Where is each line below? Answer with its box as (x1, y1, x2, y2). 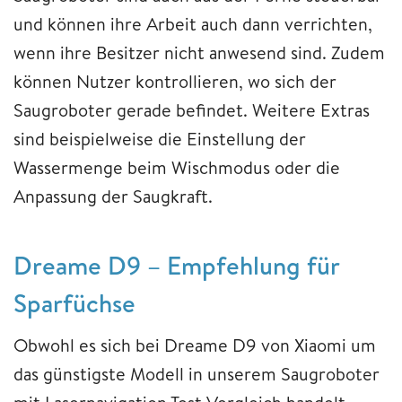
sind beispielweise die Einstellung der (13, 126, 306, 151)
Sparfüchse (13, 284, 135, 320)
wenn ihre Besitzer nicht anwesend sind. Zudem (13, 39, 385, 65)
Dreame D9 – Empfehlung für (13, 247, 339, 283)
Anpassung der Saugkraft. (13, 183, 213, 208)
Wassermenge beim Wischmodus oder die (13, 154, 340, 179)
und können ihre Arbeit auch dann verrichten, (13, 11, 372, 36)
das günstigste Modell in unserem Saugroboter (13, 361, 380, 386)
